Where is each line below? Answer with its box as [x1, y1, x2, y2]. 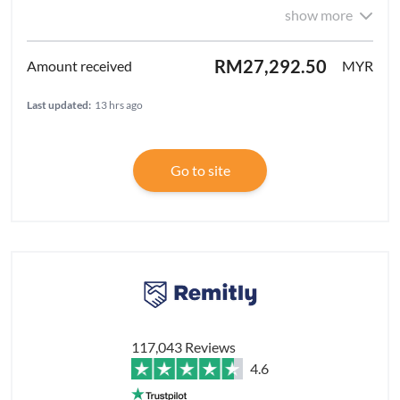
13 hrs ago [95, 98, 143, 112]
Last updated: [27, 98, 91, 112]
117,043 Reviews [131, 338, 236, 356]
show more [285, 6, 353, 24]
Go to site [170, 162, 230, 179]
